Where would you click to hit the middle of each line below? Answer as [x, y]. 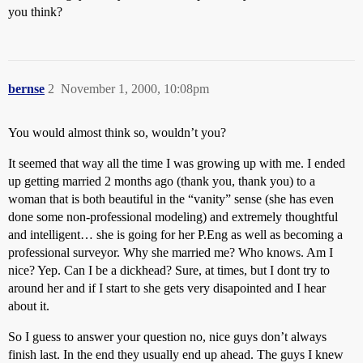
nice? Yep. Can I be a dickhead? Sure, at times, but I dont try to [169, 270]
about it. [29, 306]
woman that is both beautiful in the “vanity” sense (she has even [171, 199]
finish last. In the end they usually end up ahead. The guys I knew [176, 354]
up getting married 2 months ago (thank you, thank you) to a [162, 181]
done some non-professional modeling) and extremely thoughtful [173, 217]
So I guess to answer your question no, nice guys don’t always [167, 337]
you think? [35, 12]
